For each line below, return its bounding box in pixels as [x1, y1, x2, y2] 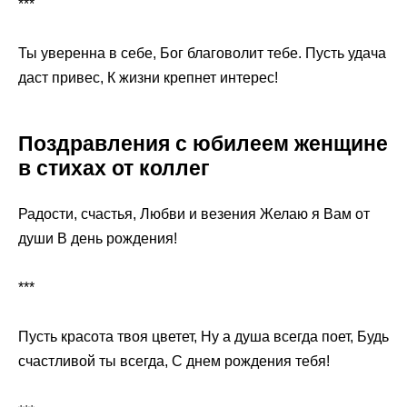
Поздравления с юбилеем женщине [18, 132, 388, 156]
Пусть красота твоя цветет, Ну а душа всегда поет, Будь [18, 329, 389, 345]
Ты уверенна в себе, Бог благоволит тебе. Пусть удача [18, 45, 386, 62]
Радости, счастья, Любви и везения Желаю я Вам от [18, 206, 370, 223]
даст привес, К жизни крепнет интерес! [18, 70, 278, 86]
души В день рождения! [18, 231, 177, 247]
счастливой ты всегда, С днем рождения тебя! [18, 353, 330, 370]
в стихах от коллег [18, 156, 210, 181]
